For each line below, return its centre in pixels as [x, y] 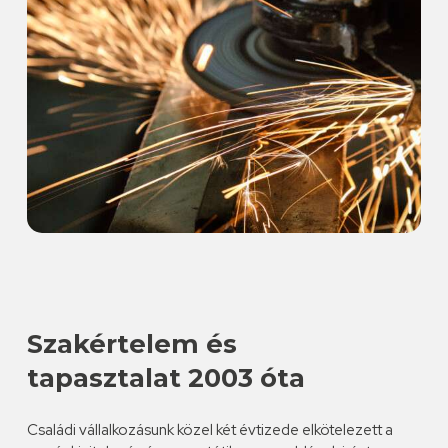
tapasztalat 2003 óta [165, 377]
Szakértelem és [131, 343]
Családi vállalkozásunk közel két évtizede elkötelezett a [209, 429]
